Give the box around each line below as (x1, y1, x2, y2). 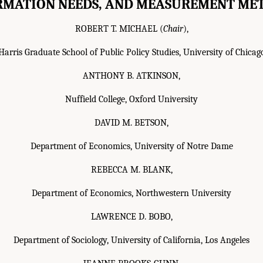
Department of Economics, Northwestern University (32, 187, 231, 198)
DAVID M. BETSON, (95, 117, 168, 128)
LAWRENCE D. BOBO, (90, 211, 173, 222)
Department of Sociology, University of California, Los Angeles (14, 234, 249, 245)
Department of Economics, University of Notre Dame (30, 140, 233, 151)
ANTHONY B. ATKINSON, (83, 70, 180, 81)
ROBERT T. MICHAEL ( (75, 23, 163, 34)
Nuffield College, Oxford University (65, 93, 198, 104)
